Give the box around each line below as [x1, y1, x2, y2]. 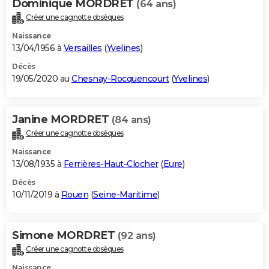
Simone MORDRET [12, 228, 118, 242]
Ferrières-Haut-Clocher [63, 158, 159, 169]
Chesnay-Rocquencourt [71, 73, 169, 84]
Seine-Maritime [93, 189, 157, 200]
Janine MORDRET [12, 112, 112, 126]
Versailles [63, 42, 102, 53]
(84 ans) [111, 113, 151, 125]
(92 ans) [117, 229, 156, 241]
